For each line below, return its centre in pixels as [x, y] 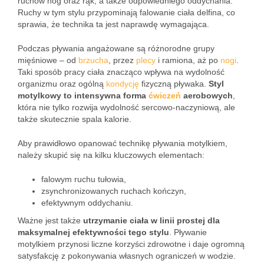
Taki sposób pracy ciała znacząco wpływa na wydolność [121, 72]
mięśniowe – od [48, 60]
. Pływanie [188, 232]
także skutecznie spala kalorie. [75, 119]
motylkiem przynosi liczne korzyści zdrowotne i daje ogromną [131, 244]
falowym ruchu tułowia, [84, 179]
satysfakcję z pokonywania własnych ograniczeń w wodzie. [127, 256]
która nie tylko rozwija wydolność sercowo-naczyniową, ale [126, 107]
